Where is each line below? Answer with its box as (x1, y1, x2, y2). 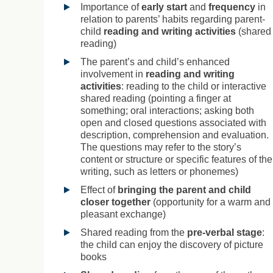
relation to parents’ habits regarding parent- (80, 13, 265, 24)
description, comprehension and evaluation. (80, 129, 269, 140)
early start (141, 1, 187, 12)
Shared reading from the (80, 227, 187, 238)
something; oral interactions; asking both (80, 105, 254, 116)
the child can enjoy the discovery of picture (80, 239, 263, 250)
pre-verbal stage (187, 227, 262, 238)
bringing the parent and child (118, 184, 251, 195)
